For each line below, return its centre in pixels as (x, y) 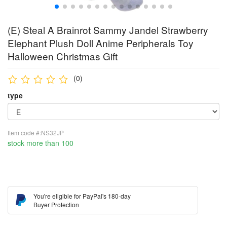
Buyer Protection (56, 204)
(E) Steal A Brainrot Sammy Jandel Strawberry (108, 30)
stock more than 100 (41, 143)
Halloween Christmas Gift (63, 56)
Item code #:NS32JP (36, 133)
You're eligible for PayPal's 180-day (82, 196)
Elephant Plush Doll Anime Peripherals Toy (101, 43)
